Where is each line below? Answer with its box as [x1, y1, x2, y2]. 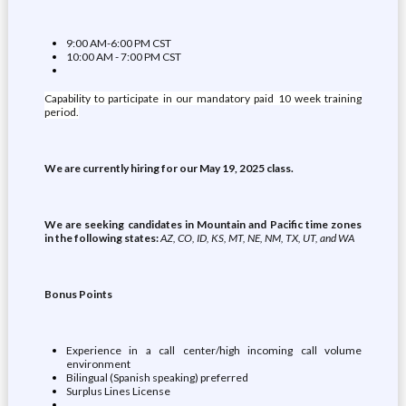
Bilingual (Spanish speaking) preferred [65, 371, 248, 384]
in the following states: [43, 231, 160, 245]
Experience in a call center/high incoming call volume [65, 343, 362, 357]
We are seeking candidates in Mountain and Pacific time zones [43, 217, 362, 231]
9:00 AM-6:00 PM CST [65, 36, 171, 50]
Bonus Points [43, 287, 112, 301]
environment [65, 357, 130, 371]
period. [43, 105, 79, 119]
